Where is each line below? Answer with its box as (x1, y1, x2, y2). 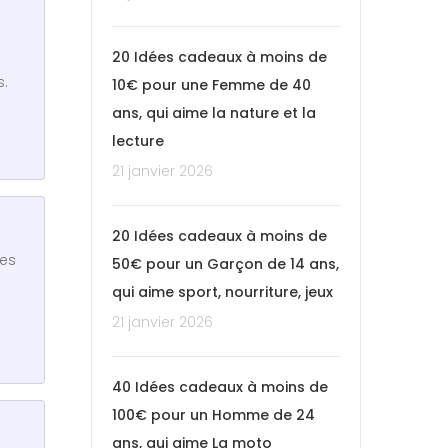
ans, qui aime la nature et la (112, 102, 316, 123)
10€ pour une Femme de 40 (112, 74, 311, 95)
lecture (112, 130, 164, 151)
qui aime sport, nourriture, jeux (112, 281, 333, 302)
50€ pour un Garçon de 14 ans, (112, 253, 339, 274)
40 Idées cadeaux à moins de (112, 376, 328, 397)
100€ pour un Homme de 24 (112, 404, 315, 425)
